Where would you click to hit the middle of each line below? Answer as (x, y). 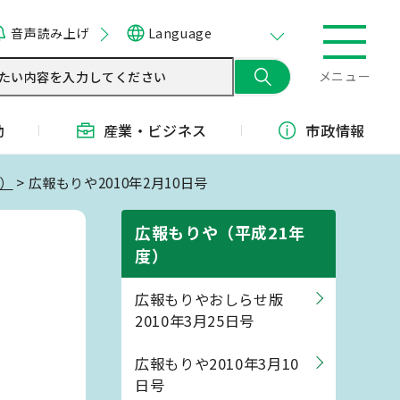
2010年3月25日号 (195, 321)
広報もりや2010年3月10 (217, 363)
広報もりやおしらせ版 (209, 299)
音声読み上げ (50, 33)
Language (180, 33)
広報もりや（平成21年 (221, 232)
